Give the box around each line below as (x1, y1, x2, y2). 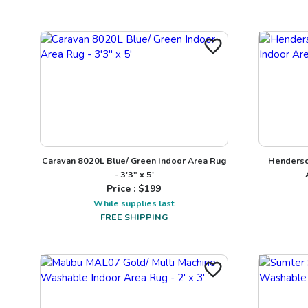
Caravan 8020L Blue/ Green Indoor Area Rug (42, 154, 226, 166)
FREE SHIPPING (100, 210, 168, 223)
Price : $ (107, 181, 145, 195)
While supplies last (93, 197, 175, 209)
